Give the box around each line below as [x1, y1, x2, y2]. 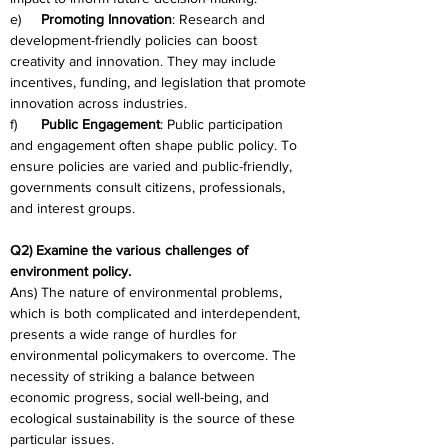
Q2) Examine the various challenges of [10, 242, 252, 258]
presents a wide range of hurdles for [10, 326, 241, 342]
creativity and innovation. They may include [10, 53, 280, 69]
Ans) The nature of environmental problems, [10, 284, 286, 300]
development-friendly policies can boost [10, 32, 261, 48]
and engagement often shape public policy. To [10, 137, 301, 153]
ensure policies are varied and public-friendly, [10, 158, 296, 174]
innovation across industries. [10, 95, 187, 111]
